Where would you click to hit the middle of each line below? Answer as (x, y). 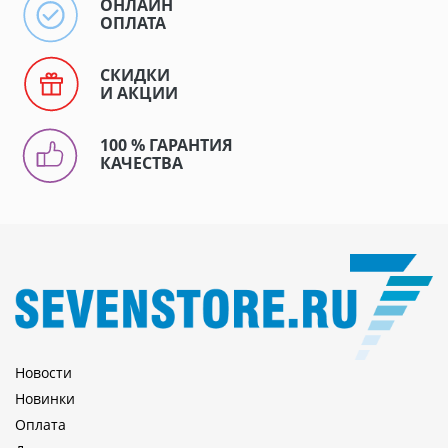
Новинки (45, 399)
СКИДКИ (135, 74)
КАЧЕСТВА (141, 162)
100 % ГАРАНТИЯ (166, 144)
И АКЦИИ (139, 92)
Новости (43, 373)
